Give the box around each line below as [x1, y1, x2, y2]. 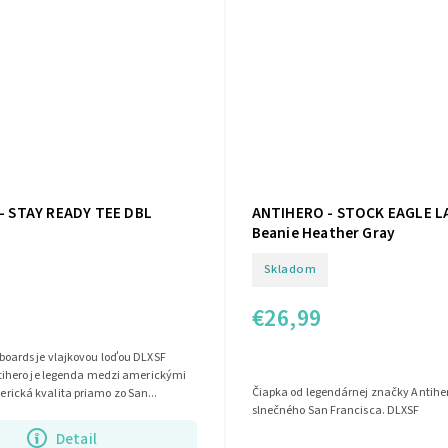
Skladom [263, 260, 316, 279]
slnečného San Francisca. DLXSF [251, 402, 422, 420]
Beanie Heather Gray [251, 221, 396, 244]
